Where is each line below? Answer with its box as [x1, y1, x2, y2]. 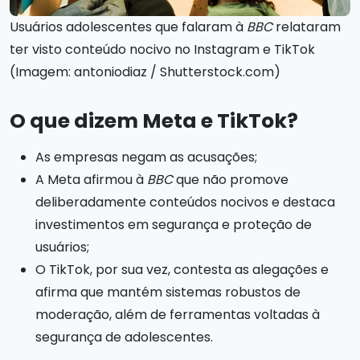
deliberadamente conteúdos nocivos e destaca [35, 192, 335, 211]
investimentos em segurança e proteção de [35, 215, 312, 234]
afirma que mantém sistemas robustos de [35, 282, 301, 301]
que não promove [173, 170, 288, 189]
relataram [276, 17, 341, 36]
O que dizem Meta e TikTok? [10, 106, 298, 135]
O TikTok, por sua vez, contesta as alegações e [35, 260, 329, 279]
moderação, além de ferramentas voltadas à [35, 305, 320, 324]
